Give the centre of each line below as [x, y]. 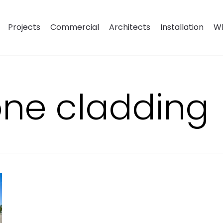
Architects [129, 27]
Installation [182, 27]
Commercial [74, 27]
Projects [24, 27]
